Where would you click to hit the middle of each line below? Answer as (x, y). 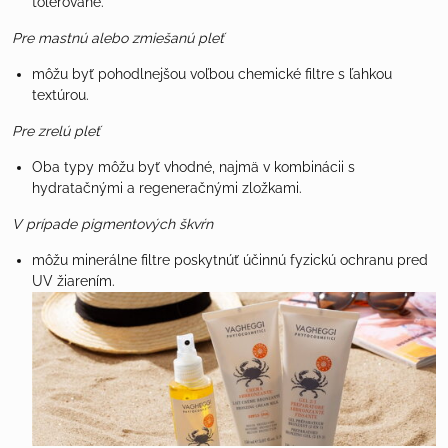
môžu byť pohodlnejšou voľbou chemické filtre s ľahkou (212, 74)
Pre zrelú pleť (56, 131)
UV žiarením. (73, 281)
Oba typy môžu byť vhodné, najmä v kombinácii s (193, 167)
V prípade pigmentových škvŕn (112, 224)
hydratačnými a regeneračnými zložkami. (167, 188)
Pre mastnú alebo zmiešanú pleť (118, 38)
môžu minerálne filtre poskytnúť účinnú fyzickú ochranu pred (230, 260)
